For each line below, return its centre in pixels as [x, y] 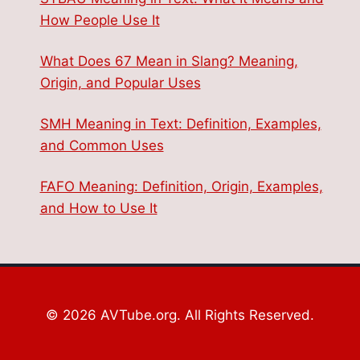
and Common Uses [102, 145]
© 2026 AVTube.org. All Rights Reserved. [180, 315]
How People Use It [100, 20]
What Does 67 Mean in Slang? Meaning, [169, 61]
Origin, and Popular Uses [120, 82]
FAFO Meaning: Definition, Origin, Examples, [181, 186]
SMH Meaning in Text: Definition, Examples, [180, 123]
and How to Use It [98, 208]
